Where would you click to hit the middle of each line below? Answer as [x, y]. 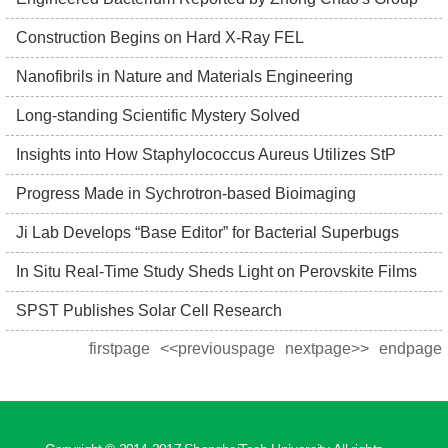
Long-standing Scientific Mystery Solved [158, 115]
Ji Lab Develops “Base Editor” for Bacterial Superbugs [207, 232]
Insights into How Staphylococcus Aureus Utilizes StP [206, 154]
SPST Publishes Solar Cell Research [149, 310]
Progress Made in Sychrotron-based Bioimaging [186, 193]
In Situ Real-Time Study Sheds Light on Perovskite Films [216, 271]
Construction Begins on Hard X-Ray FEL [160, 37]
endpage [410, 348]
